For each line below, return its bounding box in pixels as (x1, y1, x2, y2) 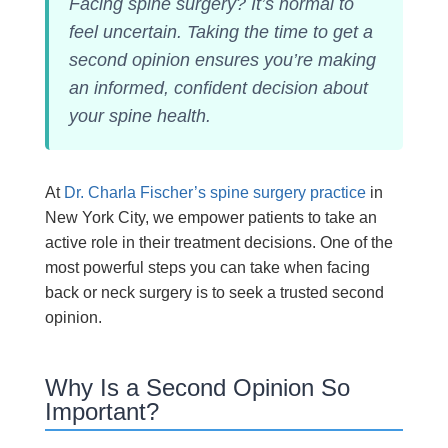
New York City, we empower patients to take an (44, 209, 377, 226)
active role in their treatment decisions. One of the (44, 234, 393, 251)
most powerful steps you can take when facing (44, 259, 370, 276)
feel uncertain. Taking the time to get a (68, 22, 373, 42)
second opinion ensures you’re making (68, 50, 376, 70)
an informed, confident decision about (68, 78, 368, 98)
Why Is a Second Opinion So (44, 374, 350, 401)
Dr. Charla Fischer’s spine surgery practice (63, 184, 366, 201)
